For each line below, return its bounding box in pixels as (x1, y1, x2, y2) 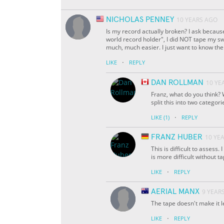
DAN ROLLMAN (151, 78, 203, 87)
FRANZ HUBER (151, 133, 202, 141)
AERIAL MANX (151, 187, 199, 196)
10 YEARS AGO (176, 15, 217, 24)
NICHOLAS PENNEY (106, 15, 174, 24)
